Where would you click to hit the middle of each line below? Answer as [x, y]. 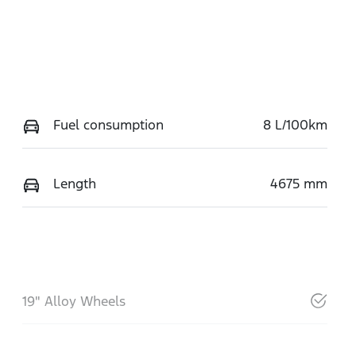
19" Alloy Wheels [74, 302]
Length [74, 184]
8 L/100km [295, 125]
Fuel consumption [108, 125]
